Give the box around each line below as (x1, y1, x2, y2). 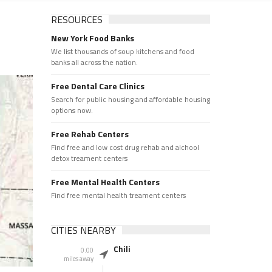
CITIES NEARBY (50, 223, 116, 237)
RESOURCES (50, 12, 103, 27)
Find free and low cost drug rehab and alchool (50, 141, 199, 153)
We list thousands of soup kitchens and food (50, 46, 194, 57)
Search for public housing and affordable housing (50, 93, 210, 105)
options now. (50, 104, 93, 116)
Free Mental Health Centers (50, 175, 160, 188)
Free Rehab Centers (50, 127, 129, 140)
